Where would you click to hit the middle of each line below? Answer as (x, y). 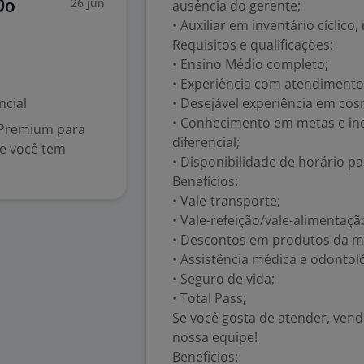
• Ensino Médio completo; (250, 64)
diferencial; (206, 142)
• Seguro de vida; (223, 279)
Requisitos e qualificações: (253, 45)
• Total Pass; (209, 298)
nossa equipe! (215, 337)
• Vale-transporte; (226, 201)
